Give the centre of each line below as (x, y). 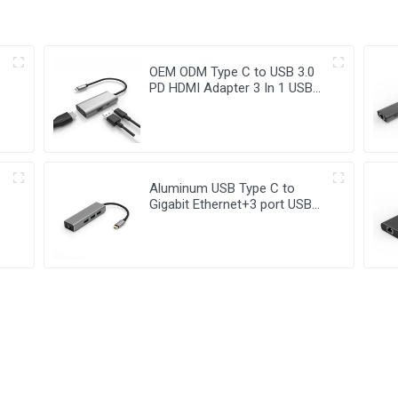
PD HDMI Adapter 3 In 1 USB (231, 88)
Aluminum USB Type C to (223, 188)
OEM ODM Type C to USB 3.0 (232, 72)
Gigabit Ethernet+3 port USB (231, 204)
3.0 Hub (171, 220)
